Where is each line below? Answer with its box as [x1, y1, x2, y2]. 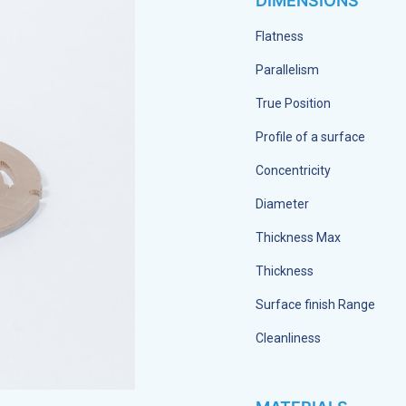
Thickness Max [256, 229, 341, 245]
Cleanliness [256, 330, 321, 345]
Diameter [256, 196, 309, 211]
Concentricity [256, 162, 331, 178]
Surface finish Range [256, 296, 375, 312]
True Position [256, 95, 331, 111]
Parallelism [256, 62, 319, 77]
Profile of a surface [256, 129, 365, 144]
